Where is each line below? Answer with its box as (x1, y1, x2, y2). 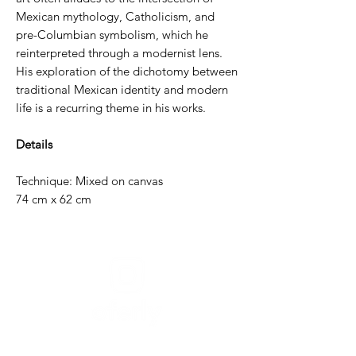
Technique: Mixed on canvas (16, 173, 163, 188)
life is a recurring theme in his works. (16, 100, 206, 115)
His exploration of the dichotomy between (16, 64, 238, 79)
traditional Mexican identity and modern (16, 82, 228, 97)
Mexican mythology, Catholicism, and (16, 9, 215, 24)
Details (16, 137, 52, 152)
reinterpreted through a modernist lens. (16, 45, 222, 60)
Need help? (89, 337, 164, 353)
